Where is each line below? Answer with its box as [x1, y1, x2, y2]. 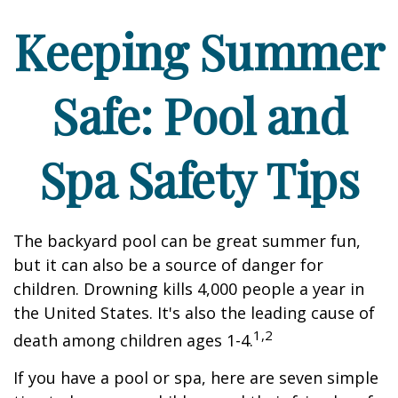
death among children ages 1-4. [13, 330, 253, 351]
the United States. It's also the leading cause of [13, 302, 375, 323]
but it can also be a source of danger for [13, 254, 323, 275]
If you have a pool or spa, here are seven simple [13, 367, 378, 388]
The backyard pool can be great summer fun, [13, 230, 361, 251]
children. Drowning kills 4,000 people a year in [13, 278, 364, 299]
